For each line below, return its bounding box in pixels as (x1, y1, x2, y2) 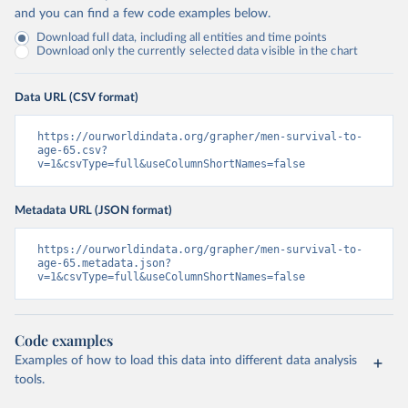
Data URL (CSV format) (15, 91, 138, 104)
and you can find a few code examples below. (15, 7, 270, 20)
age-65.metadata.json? (37, 257, 171, 270)
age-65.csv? (37, 144, 107, 157)
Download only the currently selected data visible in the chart (36, 46, 359, 57)
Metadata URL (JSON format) (15, 204, 172, 217)
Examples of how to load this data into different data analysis (15, 354, 357, 367)
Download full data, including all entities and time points (36, 32, 328, 44)
